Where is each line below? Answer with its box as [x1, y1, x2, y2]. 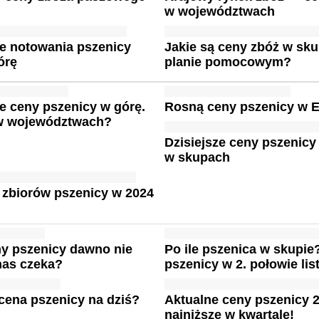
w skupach [164, 150, 231, 164]
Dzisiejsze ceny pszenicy [164, 135, 317, 150]
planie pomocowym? [164, 55, 292, 69]
